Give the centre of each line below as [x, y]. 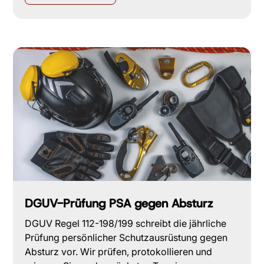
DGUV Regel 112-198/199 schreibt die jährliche [126, 223]
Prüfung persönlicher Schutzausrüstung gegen [126, 237]
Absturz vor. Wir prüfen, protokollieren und [119, 251]
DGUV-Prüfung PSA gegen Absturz [119, 203]
